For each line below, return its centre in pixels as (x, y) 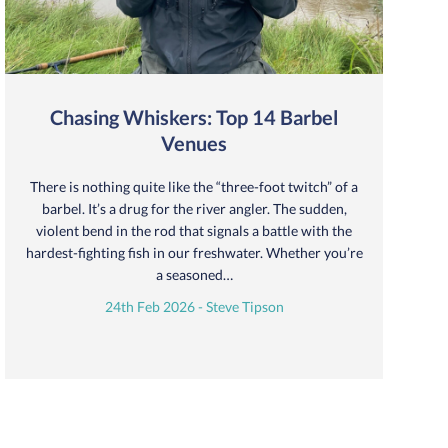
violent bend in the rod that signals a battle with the (194, 231)
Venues (194, 143)
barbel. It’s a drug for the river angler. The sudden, (194, 209)
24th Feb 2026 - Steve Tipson (194, 307)
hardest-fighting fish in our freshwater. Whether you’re (194, 253)
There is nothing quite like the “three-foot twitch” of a (194, 187)
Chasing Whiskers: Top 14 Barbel (194, 117)
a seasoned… (194, 275)
